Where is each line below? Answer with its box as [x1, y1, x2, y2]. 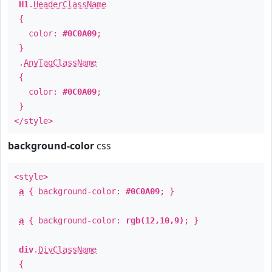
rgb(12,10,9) [126, 216, 184, 225]
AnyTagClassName [24, 58, 97, 67]
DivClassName [38, 245, 97, 254]
